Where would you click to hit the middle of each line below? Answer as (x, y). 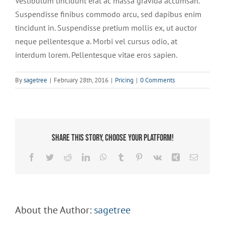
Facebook (50, 156)
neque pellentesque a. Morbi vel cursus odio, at (96, 41)
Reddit (82, 156)
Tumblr (136, 156)
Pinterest (156, 156)
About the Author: (54, 210)
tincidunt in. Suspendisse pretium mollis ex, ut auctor (106, 28)
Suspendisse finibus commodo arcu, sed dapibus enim (108, 14)
